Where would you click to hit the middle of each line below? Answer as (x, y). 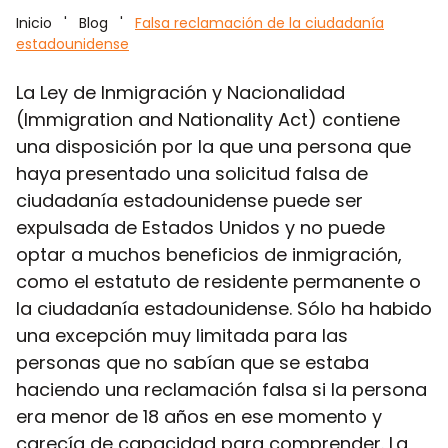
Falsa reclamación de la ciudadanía (259, 22)
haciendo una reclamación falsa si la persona (221, 389)
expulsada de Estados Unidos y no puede (200, 227)
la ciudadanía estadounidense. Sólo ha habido (224, 308)
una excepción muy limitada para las (182, 335)
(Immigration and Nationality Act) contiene (208, 119)
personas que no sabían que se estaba (192, 362)
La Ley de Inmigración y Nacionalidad (180, 92)
